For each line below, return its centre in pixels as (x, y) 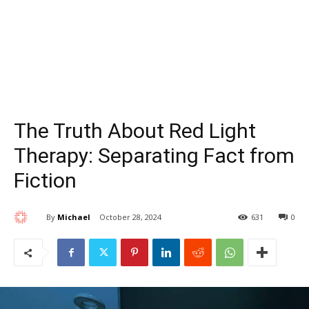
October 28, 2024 (130, 217)
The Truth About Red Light (135, 131)
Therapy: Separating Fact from (154, 156)
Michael (74, 217)
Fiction (45, 180)
